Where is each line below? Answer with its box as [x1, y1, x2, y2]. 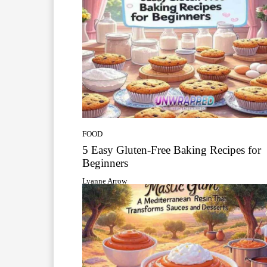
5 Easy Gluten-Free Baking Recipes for [82, 143, 261, 156]
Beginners [82, 156, 128, 169]
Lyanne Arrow [82, 176, 127, 185]
